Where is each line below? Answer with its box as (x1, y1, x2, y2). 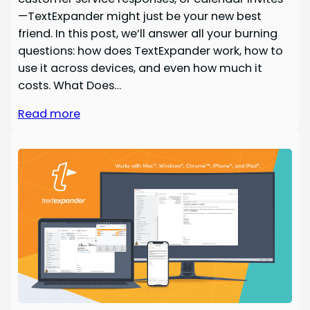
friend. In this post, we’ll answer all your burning (17, 25, 277, 42)
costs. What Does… (17, 77, 121, 93)
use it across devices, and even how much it (17, 60, 262, 76)
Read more (17, 105, 80, 122)
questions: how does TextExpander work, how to (17, 42, 283, 59)
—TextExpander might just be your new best (17, 8, 262, 24)
